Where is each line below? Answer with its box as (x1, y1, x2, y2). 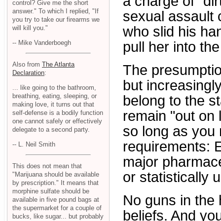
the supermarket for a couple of (12, 204, 102, 212)
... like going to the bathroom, (12, 83, 96, 91)
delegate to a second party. (12, 125, 90, 133)
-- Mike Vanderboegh (12, 38, 71, 46)
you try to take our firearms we (12, 15, 100, 23)
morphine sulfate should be (12, 187, 89, 195)
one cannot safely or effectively (12, 117, 102, 125)
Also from (12, 61, 42, 69)
